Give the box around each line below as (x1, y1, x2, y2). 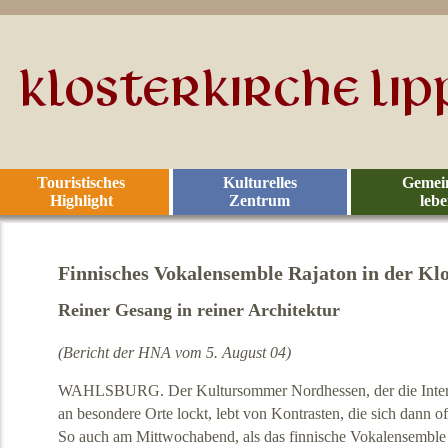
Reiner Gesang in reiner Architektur (57, 300, 340, 321)
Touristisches (37, 174, 126, 191)
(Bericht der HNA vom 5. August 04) (57, 343, 291, 363)
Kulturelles (222, 174, 297, 191)
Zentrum (229, 192, 291, 209)
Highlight (49, 192, 113, 209)
